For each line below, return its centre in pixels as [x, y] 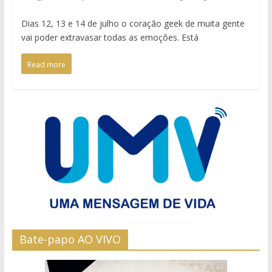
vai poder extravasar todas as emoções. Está [110, 38]
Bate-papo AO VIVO [70, 239]
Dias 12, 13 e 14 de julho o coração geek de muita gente [133, 24]
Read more [46, 65]
